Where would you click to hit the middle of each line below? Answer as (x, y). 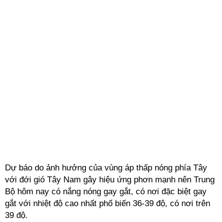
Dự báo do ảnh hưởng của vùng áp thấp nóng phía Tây (106, 168)
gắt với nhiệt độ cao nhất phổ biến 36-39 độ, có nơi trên (108, 203)
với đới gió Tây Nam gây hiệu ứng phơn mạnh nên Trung (110, 180)
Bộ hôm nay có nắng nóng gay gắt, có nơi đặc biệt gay (106, 192)
